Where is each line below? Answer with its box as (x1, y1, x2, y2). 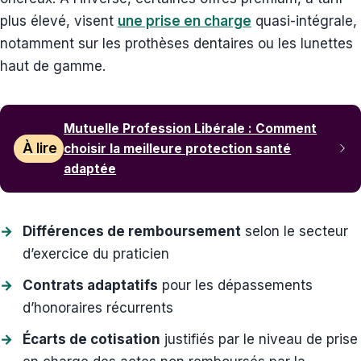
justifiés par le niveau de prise (160, 330, 358, 347)
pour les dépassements (158, 276, 313, 293)
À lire (22, 140, 57, 157)
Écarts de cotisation (23, 330, 160, 347)
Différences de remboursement (23, 222, 241, 239)
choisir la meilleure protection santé (64, 140, 292, 156)
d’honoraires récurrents (23, 299, 173, 316)
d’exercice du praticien (23, 245, 169, 262)
